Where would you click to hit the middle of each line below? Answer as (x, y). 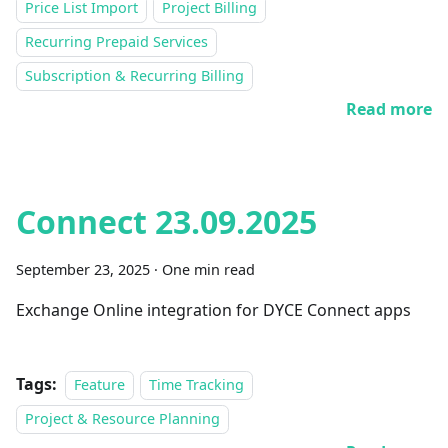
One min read (208, 269)
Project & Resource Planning (122, 418)
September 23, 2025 (83, 269)
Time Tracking (197, 384)
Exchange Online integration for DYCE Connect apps (213, 310)
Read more (389, 109)
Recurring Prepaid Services (116, 41)
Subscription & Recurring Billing (134, 75)
